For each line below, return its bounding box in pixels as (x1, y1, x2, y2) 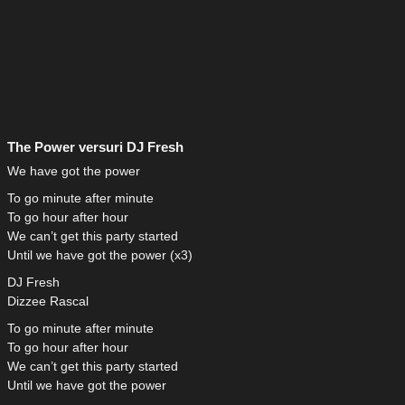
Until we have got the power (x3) (7, 248, 193, 263)
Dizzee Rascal (7, 294, 89, 309)
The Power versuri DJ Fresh (7, 139, 184, 155)
